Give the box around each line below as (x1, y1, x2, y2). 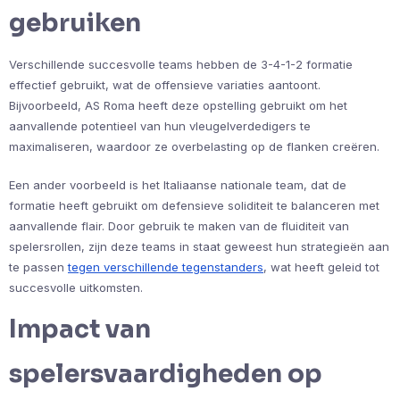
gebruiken (9, 6, 141, 38)
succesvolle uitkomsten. (9, 279, 143, 295)
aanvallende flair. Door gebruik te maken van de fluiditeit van (9, 218, 349, 233)
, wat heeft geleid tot (263, 259, 379, 274)
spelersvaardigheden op (9, 357, 322, 389)
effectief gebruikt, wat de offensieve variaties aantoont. (9, 77, 321, 92)
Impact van (9, 312, 151, 345)
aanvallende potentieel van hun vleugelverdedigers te (9, 118, 311, 133)
